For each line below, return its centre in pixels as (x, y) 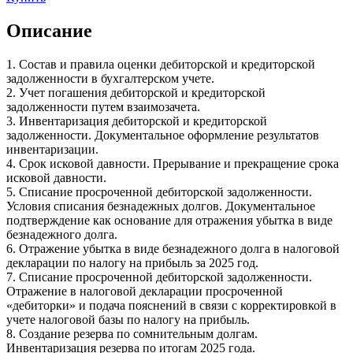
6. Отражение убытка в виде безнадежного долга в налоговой (173, 249)
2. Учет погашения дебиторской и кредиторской (136, 93)
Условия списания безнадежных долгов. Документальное (161, 206)
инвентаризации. (52, 150)
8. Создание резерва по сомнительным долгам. (132, 334)
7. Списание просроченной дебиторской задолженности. (159, 277)
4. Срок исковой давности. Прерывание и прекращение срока (173, 164)
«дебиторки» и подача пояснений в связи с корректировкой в (171, 306)
